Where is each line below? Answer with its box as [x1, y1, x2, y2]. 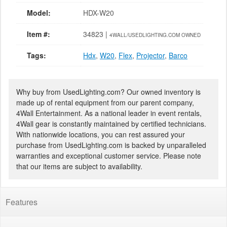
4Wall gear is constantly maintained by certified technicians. [16, 118, 206, 129]
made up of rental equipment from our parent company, [16, 97, 194, 107]
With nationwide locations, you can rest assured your [16, 129, 185, 139]
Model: [27, 7, 51, 18]
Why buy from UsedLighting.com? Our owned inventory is [16, 86, 201, 97]
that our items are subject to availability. [16, 161, 142, 171]
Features [6, 196, 37, 208]
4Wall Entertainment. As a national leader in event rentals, [16, 107, 202, 118]
